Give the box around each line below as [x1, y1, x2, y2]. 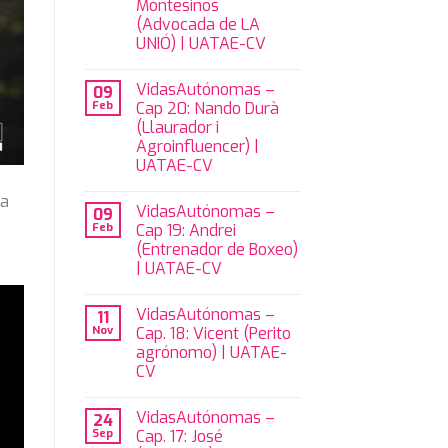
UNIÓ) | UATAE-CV [135, 33, 266, 55]
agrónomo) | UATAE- [135, 342, 287, 364]
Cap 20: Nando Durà [135, 98, 279, 120]
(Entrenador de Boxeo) [135, 239, 298, 261]
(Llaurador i [135, 117, 219, 139]
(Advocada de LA [135, 14, 260, 36]
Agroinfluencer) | [135, 136, 259, 158]
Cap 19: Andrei [135, 220, 236, 242]
